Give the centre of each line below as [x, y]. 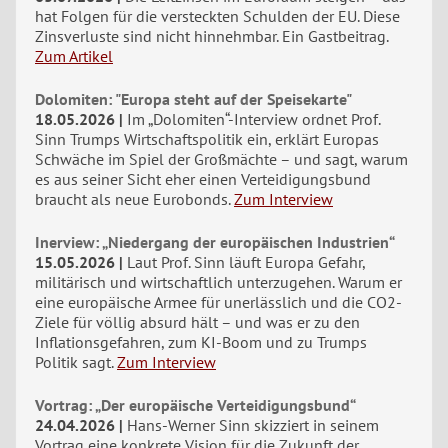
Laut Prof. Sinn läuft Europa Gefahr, [246, 262]
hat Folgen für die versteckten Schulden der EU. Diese [217, 16]
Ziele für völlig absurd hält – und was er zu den [197, 322]
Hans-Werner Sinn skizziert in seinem [253, 425]
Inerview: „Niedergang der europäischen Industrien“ [215, 242]
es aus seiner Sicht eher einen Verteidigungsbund [203, 179]
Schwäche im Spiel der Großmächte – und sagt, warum [221, 159]
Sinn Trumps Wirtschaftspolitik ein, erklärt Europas [207, 139]
